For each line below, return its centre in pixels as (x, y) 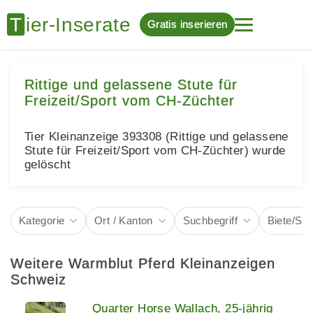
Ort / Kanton (124, 220)
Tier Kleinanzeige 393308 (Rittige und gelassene (156, 137)
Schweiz (38, 279)
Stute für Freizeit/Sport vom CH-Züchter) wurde (155, 151)
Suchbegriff (210, 220)
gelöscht (48, 165)
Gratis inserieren (187, 24)
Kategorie (42, 220)
